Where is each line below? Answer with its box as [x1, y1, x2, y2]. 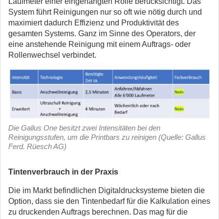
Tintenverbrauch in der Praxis [8, 168, 118, 176]
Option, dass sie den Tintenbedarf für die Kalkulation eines [8, 197, 210, 205]
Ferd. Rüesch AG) [8, 142, 66, 151]
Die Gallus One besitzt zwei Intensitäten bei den [8, 124, 160, 132]
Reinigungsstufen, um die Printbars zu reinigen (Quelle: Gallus [8, 133, 206, 141]
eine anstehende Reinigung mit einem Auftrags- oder [8, 40, 191, 48]
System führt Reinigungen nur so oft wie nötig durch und [8, 8, 202, 16]
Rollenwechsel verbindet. [8, 51, 96, 59]
